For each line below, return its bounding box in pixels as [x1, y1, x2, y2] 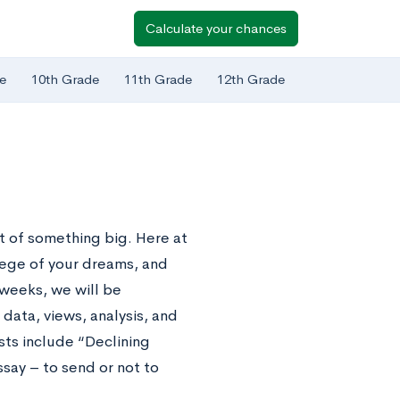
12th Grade [217, 71, 285, 88]
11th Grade [124, 71, 192, 88]
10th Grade [31, 71, 99, 88]
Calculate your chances [146, 20, 287, 37]
